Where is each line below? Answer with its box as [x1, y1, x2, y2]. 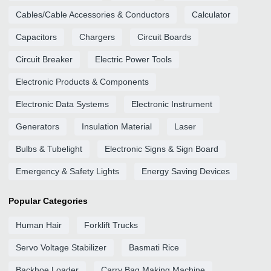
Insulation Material [82, 122, 152, 131]
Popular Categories [8, 196, 88, 206]
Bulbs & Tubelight [16, 144, 82, 154]
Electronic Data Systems [16, 99, 109, 109]
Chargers [79, 32, 115, 42]
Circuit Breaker [16, 54, 73, 64]
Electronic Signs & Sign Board [105, 144, 218, 154]
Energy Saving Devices [142, 166, 230, 176]
